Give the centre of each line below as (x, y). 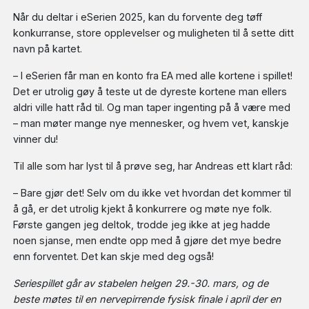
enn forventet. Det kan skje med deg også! (114, 257)
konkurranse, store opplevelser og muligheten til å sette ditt (154, 33)
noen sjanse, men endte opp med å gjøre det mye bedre (148, 241)
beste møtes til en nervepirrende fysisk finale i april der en (148, 299)
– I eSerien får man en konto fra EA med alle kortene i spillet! (153, 76)
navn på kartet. (48, 49)
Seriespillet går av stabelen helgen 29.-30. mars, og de (141, 283)
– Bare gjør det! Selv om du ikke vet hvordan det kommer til (152, 193)
